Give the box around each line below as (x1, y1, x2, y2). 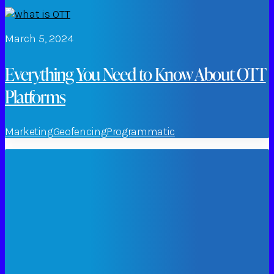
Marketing (5, 124, 53, 138)
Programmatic (106, 124, 175, 138)
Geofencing (53, 124, 107, 138)
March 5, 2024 (5, 31, 73, 45)
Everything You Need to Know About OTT (5, 62, 266, 85)
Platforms (5, 84, 65, 108)
